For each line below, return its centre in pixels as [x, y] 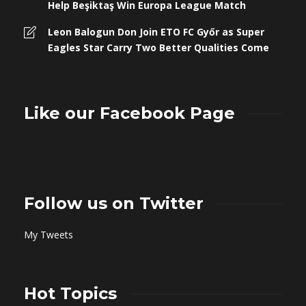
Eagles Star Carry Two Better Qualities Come [158, 48]
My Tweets [48, 235]
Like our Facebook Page [129, 113]
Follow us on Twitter [114, 204]
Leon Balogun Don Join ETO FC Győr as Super [156, 32]
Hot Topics [70, 294]
